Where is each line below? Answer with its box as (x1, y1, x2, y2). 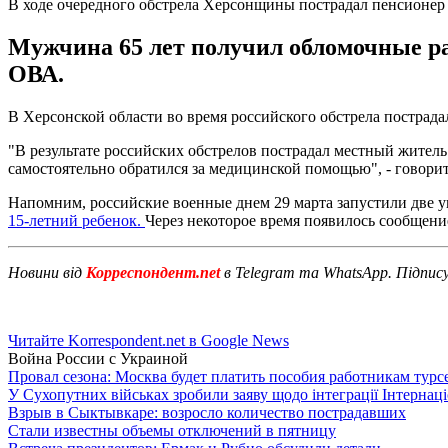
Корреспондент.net (82, 263, 224, 281)
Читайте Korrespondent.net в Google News (8, 331, 289, 349)
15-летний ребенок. (8, 211, 145, 229)
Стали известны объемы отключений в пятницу (8, 421, 336, 439)
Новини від (8, 263, 82, 281)
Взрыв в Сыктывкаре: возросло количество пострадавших (8, 403, 406, 421)
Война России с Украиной (8, 349, 188, 367)
